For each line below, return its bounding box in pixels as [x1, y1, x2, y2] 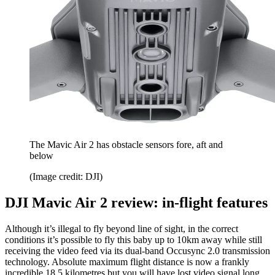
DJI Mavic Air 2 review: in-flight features [5, 195, 268, 211]
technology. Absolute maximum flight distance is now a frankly [5, 256, 249, 267]
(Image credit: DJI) [29, 171, 103, 182]
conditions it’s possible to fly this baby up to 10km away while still [5, 234, 262, 245]
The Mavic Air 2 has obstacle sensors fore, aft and [29, 139, 223, 150]
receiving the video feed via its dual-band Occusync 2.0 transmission [5, 245, 270, 256]
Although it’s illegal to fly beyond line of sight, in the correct [5, 223, 238, 234]
